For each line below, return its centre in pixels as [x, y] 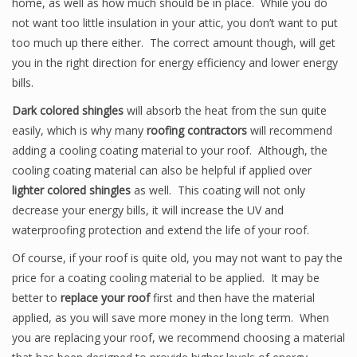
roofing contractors [197, 130]
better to [36, 298]
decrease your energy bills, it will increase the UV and [148, 210]
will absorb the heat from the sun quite [225, 110]
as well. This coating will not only [218, 190]
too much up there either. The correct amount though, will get [174, 43]
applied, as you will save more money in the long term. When [171, 318]
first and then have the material [232, 298]
